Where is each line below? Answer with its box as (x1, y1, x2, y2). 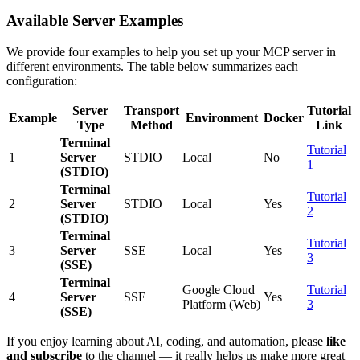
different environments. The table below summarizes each (6, 59, 298, 73)
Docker (264, 110, 304, 125)
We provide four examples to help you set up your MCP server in (6, 44, 336, 59)
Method (130, 117, 173, 132)
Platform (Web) (182, 297, 260, 311)
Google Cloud (182, 282, 255, 297)
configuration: (6, 73, 77, 88)
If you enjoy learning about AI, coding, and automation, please (6, 333, 326, 348)
